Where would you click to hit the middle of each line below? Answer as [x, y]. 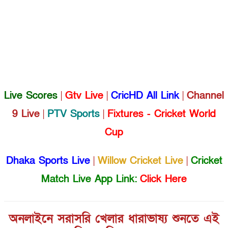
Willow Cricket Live [140, 161]
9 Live [26, 114]
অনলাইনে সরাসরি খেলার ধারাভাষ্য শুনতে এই [114, 218]
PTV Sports [74, 114]
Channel [205, 95]
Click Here [163, 179]
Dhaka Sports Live [48, 161]
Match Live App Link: [89, 179]
